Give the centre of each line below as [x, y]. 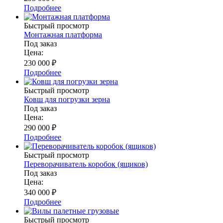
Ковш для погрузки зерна [67, 100]
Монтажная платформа [63, 35]
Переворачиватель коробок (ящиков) [86, 164]
